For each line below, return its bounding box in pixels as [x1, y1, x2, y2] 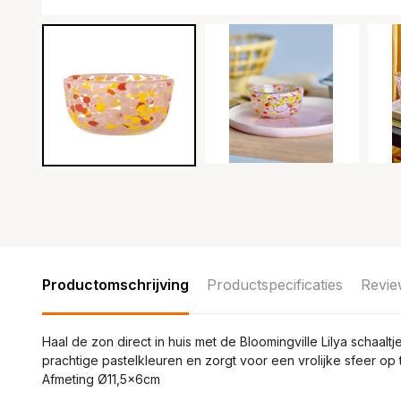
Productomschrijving [42, 276, 189, 294]
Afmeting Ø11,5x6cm [42, 371, 160, 387]
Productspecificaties [207, 276, 343, 294]
